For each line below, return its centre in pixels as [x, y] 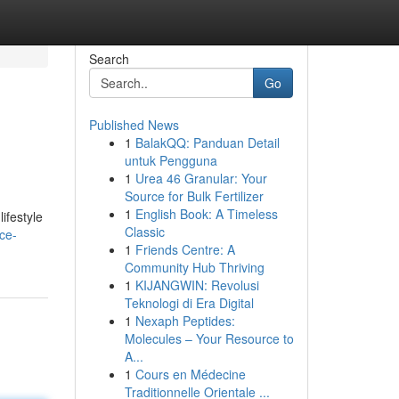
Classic [144, 232]
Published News [134, 125]
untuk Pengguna [171, 160]
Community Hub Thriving [194, 267]
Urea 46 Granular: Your [201, 178]
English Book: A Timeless [206, 214]
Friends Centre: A [185, 249]
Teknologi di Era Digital [189, 303]
